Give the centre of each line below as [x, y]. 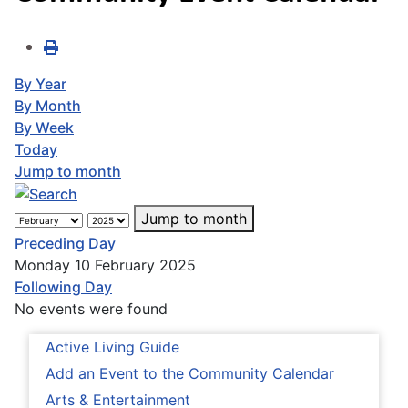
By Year [41, 83]
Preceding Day [65, 244]
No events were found [91, 309]
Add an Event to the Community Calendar [190, 374]
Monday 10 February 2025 [105, 265]
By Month [48, 105]
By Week [44, 127]
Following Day [63, 287]
